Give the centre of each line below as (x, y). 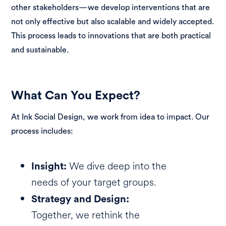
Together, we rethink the (86, 215)
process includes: (42, 131)
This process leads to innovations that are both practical (111, 36)
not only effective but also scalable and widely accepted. (113, 21)
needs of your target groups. (94, 183)
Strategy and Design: (80, 199)
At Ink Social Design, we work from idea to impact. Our (110, 117)
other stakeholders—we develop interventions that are (111, 7)
